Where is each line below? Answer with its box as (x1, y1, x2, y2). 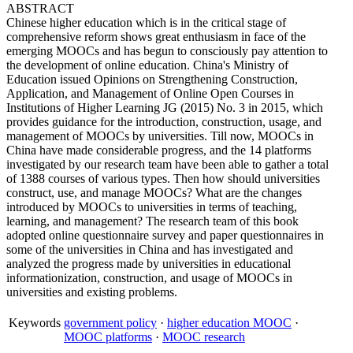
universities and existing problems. (6, 285, 177, 299)
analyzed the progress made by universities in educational (6, 257, 291, 270)
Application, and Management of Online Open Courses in (6, 87, 294, 100)
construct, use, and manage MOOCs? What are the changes (6, 186, 302, 199)
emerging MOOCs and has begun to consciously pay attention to (6, 44, 328, 58)
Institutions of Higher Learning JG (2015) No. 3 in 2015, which (6, 101, 323, 114)
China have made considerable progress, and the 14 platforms (6, 143, 311, 157)
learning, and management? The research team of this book (6, 214, 299, 228)
